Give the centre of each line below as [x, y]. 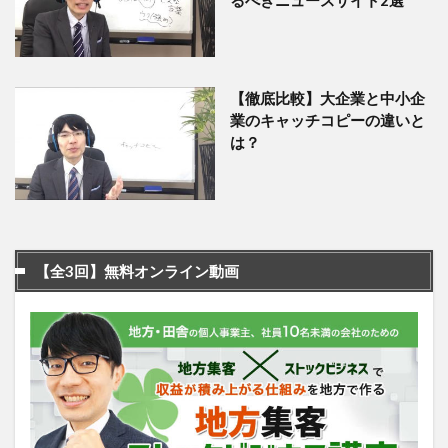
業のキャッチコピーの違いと [327, 120]
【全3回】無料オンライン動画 [137, 270]
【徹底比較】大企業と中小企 [327, 98]
